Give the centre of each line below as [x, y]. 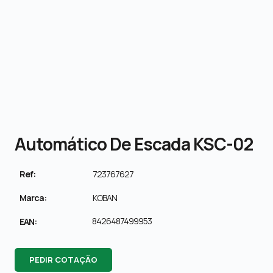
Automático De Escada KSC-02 [134, 144]
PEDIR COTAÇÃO [63, 259]
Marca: [33, 197]
